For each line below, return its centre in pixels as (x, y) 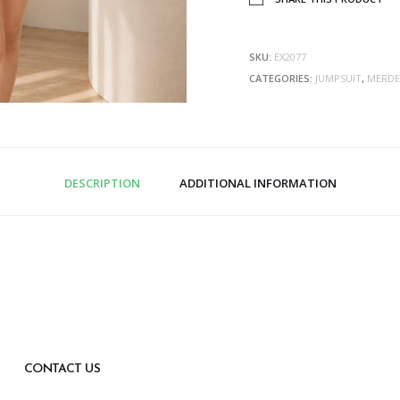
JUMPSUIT (338, 78)
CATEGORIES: (282, 78)
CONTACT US (62, 370)
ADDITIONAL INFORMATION (258, 183)
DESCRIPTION (102, 183)
